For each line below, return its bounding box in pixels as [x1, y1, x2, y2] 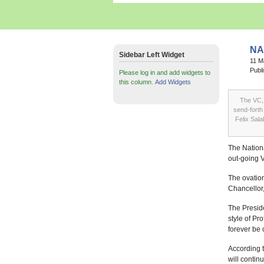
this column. [119, 78, 155, 85]
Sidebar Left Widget [119, 51, 184, 59]
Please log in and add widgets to [119, 69, 210, 76]
